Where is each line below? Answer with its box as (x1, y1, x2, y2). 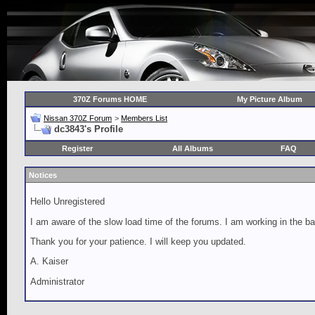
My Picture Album (236, 95, 302, 103)
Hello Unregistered (30, 196, 105, 207)
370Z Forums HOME (73, 95, 147, 103)
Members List (121, 114, 167, 122)
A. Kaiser (30, 256, 68, 267)
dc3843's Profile (54, 124, 123, 134)
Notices (29, 171, 57, 179)
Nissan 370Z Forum (44, 114, 112, 122)
